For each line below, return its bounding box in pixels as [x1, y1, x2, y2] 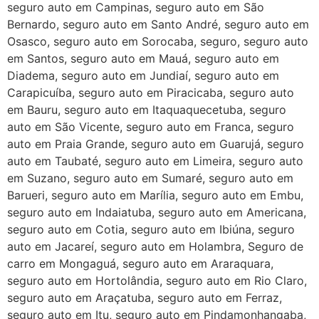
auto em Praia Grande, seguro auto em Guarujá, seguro [7, 137, 304, 152]
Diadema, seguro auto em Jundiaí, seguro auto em [7, 68, 279, 83]
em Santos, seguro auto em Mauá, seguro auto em [7, 51, 279, 66]
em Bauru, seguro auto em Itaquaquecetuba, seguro [7, 103, 286, 117]
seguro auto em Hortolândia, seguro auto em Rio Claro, [7, 273, 307, 288]
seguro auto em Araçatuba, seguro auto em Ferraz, [7, 291, 282, 305]
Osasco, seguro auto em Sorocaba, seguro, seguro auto [7, 34, 308, 49]
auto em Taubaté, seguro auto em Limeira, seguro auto [7, 154, 303, 169]
